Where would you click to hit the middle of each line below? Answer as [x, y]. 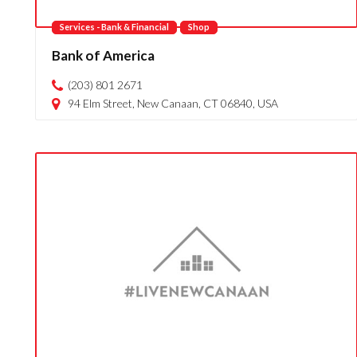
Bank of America [103, 55]
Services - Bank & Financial [114, 27]
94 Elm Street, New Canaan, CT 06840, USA [173, 103]
